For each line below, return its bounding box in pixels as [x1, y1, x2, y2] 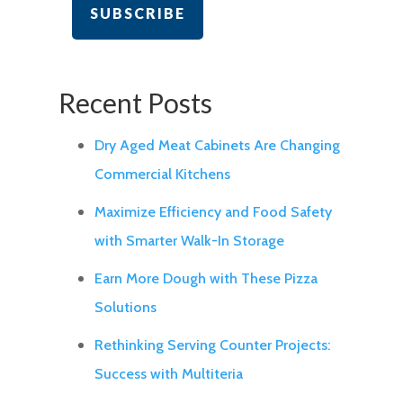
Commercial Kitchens [94, 166, 230, 184]
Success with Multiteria [94, 365, 243, 383]
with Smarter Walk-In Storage [94, 232, 284, 250]
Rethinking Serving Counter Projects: [94, 336, 330, 354]
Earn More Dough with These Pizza [94, 270, 318, 288]
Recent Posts [58, 86, 212, 120]
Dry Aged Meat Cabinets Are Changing [94, 137, 340, 155]
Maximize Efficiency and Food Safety [94, 203, 332, 221]
